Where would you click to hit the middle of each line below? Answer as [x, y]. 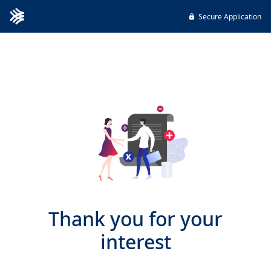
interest [135, 241]
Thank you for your [135, 218]
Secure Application [230, 16]
